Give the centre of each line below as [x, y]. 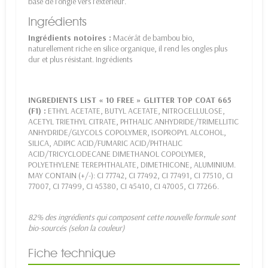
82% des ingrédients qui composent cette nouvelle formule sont [132, 217]
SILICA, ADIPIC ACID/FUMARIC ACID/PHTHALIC [105, 143]
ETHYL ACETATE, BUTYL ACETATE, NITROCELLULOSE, [135, 111]
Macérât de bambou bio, [153, 38]
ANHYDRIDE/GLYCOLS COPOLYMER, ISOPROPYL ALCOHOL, [127, 133]
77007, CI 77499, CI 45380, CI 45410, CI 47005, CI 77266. [124, 186]
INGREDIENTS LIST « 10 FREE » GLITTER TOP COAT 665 [130, 100]
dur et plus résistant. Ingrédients [80, 60]
